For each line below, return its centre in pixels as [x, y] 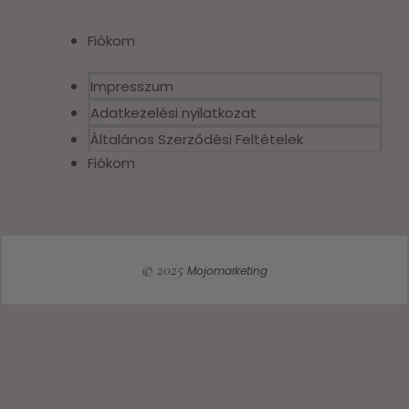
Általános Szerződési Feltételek [197, 140]
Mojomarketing [227, 271]
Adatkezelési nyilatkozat [174, 113]
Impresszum [132, 87]
